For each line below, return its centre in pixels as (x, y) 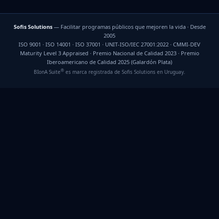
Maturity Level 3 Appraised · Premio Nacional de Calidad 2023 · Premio (109, 53)
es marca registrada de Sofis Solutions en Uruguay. (125, 72)
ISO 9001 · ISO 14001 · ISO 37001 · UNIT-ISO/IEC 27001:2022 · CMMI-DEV (109, 44)
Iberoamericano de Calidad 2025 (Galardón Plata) (109, 62)
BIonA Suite (47, 72)
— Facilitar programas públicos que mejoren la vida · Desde (129, 27)
